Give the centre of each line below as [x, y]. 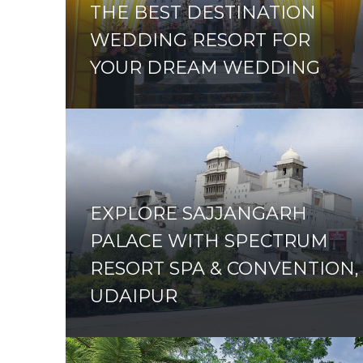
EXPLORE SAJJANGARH [198, 213]
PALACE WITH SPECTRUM [209, 241]
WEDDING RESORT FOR [200, 41]
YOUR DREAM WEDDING [205, 68]
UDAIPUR [133, 296]
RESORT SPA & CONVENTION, [224, 268]
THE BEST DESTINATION [203, 13]
